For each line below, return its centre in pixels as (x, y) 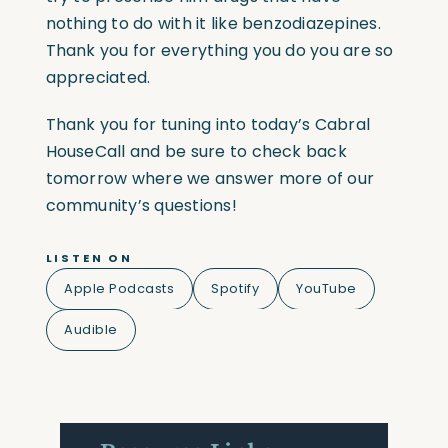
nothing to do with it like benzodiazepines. (213, 23)
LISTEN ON (89, 257)
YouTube (326, 288)
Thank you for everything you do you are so (219, 50)
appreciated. (98, 77)
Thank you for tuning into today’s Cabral (208, 124)
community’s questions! (141, 205)
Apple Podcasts (119, 288)
